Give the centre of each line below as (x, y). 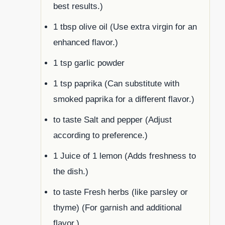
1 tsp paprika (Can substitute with (116, 84)
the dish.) (71, 172)
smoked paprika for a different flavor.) (124, 99)
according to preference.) (100, 136)
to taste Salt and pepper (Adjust (113, 120)
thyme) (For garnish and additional (118, 208)
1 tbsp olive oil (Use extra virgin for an (125, 27)
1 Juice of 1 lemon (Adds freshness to (125, 156)
